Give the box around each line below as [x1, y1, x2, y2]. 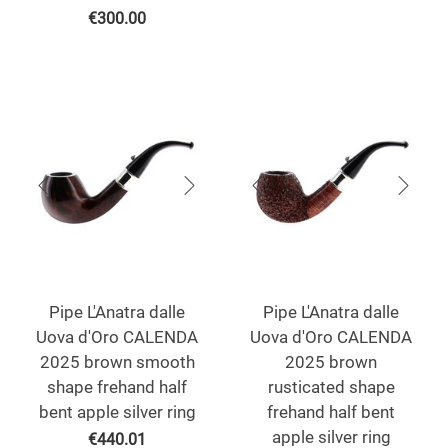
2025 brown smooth [39, 352, 195, 373]
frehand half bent [267, 402, 395, 423]
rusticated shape [267, 377, 395, 398]
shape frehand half [47, 377, 187, 398]
